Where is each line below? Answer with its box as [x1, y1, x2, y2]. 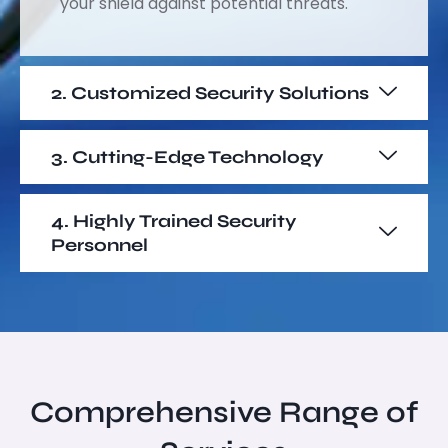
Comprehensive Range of [30, 393, 418, 430]
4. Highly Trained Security [51, 209, 297, 232]
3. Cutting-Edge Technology [51, 145, 324, 168]
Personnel [51, 233, 148, 256]
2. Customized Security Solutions [51, 81, 369, 104]
